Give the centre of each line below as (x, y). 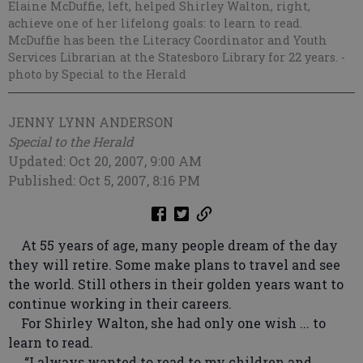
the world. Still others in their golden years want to (176, 284)
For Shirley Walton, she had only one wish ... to (167, 323)
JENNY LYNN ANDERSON (91, 122)
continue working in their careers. (120, 304)
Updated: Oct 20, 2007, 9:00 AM (105, 161)
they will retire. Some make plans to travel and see (174, 265)
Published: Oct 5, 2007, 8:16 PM (104, 181)
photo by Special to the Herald (97, 75)
